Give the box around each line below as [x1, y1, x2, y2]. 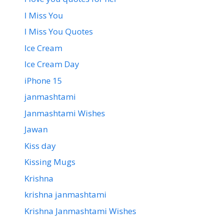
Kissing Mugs [24, 156, 75, 168]
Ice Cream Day [24, 58, 79, 70]
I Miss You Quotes [24, 26, 93, 37]
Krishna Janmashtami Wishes [24, 205, 136, 217]
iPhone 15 [24, 74, 62, 86]
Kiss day [24, 140, 56, 151]
